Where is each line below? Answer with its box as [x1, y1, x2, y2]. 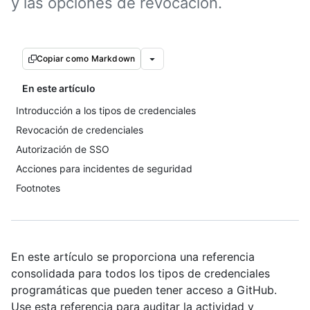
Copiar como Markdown [37, 53, 136, 64]
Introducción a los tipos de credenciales [16, 104, 196, 116]
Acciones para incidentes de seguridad [16, 163, 192, 174]
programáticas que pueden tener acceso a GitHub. [11, 283, 277, 297]
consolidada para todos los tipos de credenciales [11, 266, 270, 280]
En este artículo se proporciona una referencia [11, 250, 255, 264]
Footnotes [16, 182, 60, 194]
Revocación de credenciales [16, 124, 143, 136]
